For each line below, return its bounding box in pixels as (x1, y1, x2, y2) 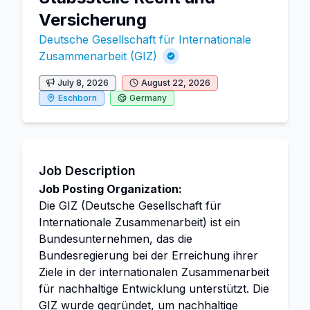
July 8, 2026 (57, 77, 109, 88)
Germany (129, 93, 167, 103)
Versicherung (39, 10, 147, 30)
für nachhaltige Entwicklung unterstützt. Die (39, 282, 269, 295)
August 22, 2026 (141, 77, 210, 88)
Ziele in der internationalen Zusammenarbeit (39, 265, 269, 279)
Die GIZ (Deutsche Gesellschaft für (39, 199, 221, 212)
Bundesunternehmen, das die (39, 232, 192, 246)
